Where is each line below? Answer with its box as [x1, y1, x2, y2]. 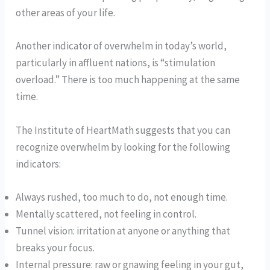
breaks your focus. [16, 240, 95, 254]
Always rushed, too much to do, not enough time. [16, 190, 228, 204]
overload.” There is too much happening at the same [16, 73, 240, 87]
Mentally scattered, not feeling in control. [16, 207, 197, 221]
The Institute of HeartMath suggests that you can [16, 123, 231, 137]
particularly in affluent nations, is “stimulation [16, 56, 216, 70]
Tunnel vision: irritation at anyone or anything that [16, 224, 231, 237]
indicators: [16, 157, 61, 171]
